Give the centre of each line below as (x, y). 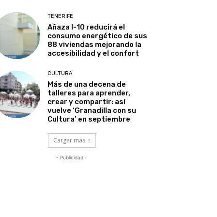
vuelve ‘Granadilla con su (92, 111)
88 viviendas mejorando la (95, 45)
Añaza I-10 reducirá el (86, 27)
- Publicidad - (72, 158)
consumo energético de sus (98, 36)
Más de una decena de (87, 85)
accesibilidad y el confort (93, 54)
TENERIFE (61, 16)
